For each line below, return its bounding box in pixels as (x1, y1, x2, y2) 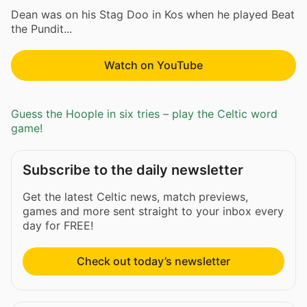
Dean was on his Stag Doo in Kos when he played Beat (11, 7, 295, 21)
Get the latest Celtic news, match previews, (23, 190, 248, 204)
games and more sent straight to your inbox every (23, 204, 284, 219)
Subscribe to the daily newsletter (23, 162, 243, 179)
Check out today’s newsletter (77, 254, 230, 269)
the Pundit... (11, 21, 72, 36)
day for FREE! (23, 219, 93, 233)
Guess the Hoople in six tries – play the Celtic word (11, 107, 278, 121)
